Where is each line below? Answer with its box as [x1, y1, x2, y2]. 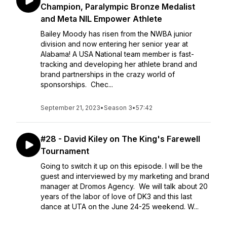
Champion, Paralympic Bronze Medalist [41, 2, 195, 12]
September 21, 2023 [41, 104, 100, 111]
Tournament [41, 146, 89, 156]
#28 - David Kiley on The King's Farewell [41, 134, 200, 144]
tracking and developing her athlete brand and [41, 60, 197, 68]
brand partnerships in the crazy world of [41, 70, 175, 79]
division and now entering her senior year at [41, 40, 188, 48]
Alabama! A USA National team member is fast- [41, 50, 194, 58]
